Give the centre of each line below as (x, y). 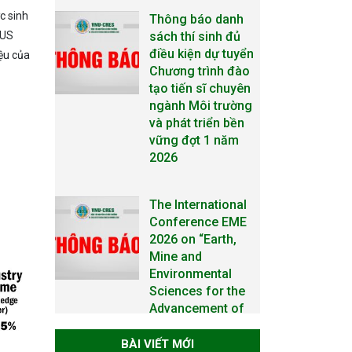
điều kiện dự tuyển (201, 53)
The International (198, 204)
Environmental (190, 273)
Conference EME (198, 222)
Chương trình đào (199, 71)
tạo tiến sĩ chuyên (200, 88)
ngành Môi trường (200, 105)
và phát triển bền (196, 123)
